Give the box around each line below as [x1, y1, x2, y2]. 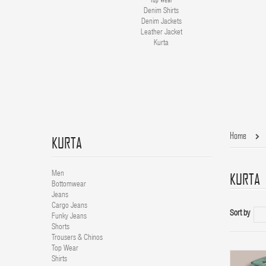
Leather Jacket [140, 29, 182, 37]
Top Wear [52, 245, 78, 253]
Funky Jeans [52, 213, 87, 221]
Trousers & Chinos [52, 235, 103, 242]
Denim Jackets [141, 18, 182, 26]
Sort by [230, 210, 250, 218]
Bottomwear [52, 181, 86, 189]
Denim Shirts [144, 8, 179, 15]
